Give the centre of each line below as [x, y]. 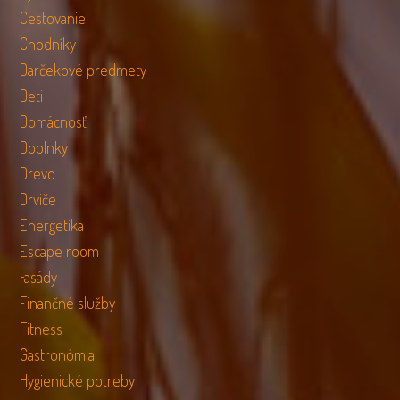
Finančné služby [68, 302]
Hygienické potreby [78, 380]
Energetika [52, 225]
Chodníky [48, 43]
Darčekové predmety [83, 69]
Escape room [60, 250]
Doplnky [44, 147]
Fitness [42, 328]
